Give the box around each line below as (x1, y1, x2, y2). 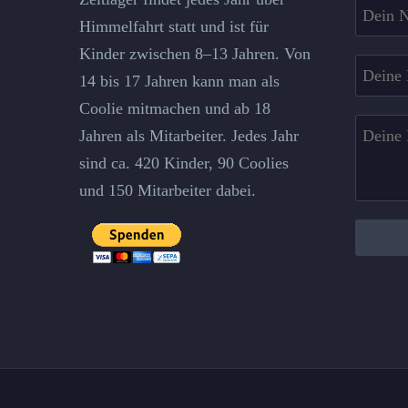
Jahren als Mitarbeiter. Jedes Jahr (79, 127, 299, 146)
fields (367, 12, 404, 31)
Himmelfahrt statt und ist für (79, 17, 269, 36)
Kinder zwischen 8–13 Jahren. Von (79, 45, 311, 64)
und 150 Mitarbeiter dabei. (79, 181, 256, 200)
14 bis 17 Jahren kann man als (79, 72, 280, 91)
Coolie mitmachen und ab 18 (79, 99, 270, 118)
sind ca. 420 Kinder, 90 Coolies (79, 154, 289, 173)
